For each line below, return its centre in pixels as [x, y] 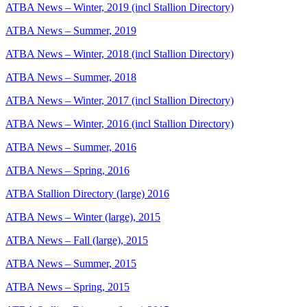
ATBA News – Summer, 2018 [71, 77]
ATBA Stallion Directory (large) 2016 [87, 194]
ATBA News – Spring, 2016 [67, 171]
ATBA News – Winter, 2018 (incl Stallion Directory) [120, 54]
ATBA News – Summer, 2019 [71, 31]
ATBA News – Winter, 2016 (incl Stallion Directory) [120, 124]
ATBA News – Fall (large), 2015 [77, 241]
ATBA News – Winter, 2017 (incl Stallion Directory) [120, 101]
